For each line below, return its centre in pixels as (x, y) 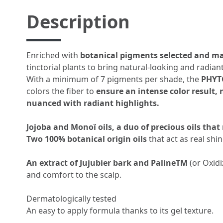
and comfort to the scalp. (74, 175)
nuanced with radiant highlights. (93, 103)
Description (78, 22)
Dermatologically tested (71, 199)
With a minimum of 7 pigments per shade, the (114, 79)
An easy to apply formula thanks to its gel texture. (120, 211)
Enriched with (53, 56)
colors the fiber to (61, 91)
